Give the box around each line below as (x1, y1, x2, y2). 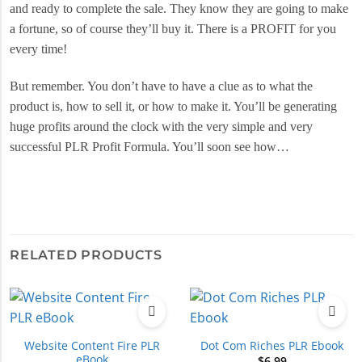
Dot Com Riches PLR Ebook (200, 338, 343, 354)
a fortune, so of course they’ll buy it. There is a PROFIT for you (10, 21, 336, 36)
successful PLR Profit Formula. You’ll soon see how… (10, 139, 289, 154)
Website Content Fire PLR (23, 337, 160, 353)
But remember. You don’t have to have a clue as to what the (10, 78, 313, 93)
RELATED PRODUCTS (10, 247, 162, 263)
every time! (10, 41, 67, 56)
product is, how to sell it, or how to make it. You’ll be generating (10, 99, 337, 113)
